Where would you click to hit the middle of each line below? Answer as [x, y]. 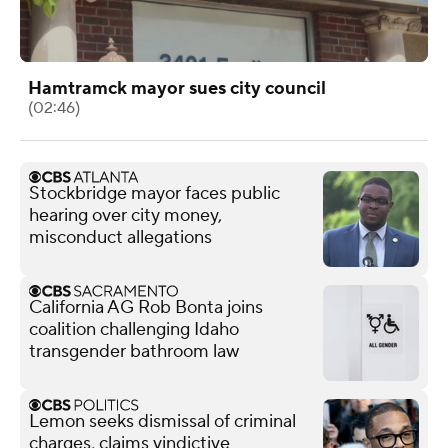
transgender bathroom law [134, 351]
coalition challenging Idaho [134, 329]
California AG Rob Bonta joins [146, 307]
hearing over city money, [125, 215]
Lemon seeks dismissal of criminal [162, 421]
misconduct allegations [120, 237]
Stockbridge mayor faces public [154, 193]
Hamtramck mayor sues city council [177, 88]
